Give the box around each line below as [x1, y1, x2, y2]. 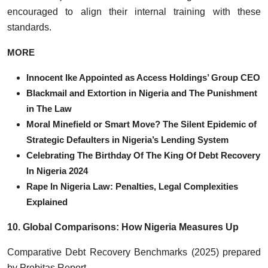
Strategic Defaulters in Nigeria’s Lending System [26, 134, 229, 145]
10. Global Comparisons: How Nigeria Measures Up [7, 221, 239, 232]
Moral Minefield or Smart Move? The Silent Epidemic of [26, 118, 257, 129]
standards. [7, 22, 51, 32]
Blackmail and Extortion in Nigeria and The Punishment [26, 87, 257, 98]
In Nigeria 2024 [26, 165, 88, 176]
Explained [26, 196, 68, 207]
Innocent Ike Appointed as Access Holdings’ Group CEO [26, 72, 260, 83]
